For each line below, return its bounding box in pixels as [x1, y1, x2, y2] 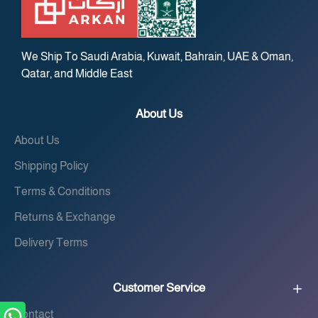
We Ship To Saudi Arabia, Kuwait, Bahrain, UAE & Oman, [21, 50, 293, 62]
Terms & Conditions [14, 185, 111, 197]
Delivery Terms [14, 236, 88, 248]
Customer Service [113, 281, 205, 295]
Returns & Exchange [14, 211, 116, 223]
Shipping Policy [14, 160, 89, 172]
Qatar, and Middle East [21, 67, 133, 79]
